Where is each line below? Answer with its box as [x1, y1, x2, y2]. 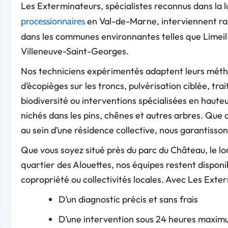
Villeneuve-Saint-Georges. [20, 45, 129, 57]
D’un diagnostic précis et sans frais [58, 193, 198, 205]
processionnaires [20, 15, 85, 27]
